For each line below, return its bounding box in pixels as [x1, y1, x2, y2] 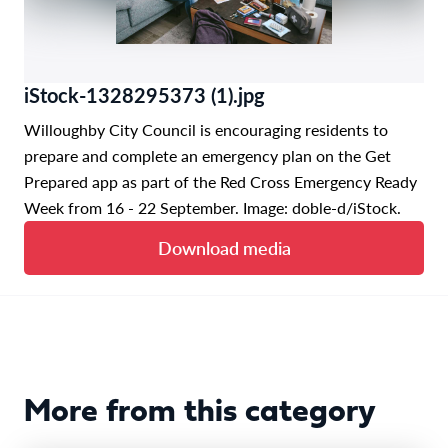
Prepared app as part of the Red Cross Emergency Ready [24, 169, 417, 193]
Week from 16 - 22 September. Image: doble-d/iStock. [24, 195, 401, 219]
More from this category [24, 396, 376, 429]
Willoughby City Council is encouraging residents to [24, 117, 388, 141]
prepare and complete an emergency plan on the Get [24, 143, 391, 167]
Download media [157, 234, 291, 260]
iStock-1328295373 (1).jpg [24, 80, 265, 109]
